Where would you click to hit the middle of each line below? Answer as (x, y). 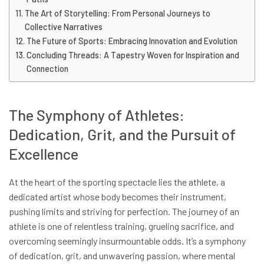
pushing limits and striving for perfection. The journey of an (124, 211)
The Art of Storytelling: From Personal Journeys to (117, 14)
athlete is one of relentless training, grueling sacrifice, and (121, 226)
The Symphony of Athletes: (97, 114)
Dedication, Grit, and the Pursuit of (122, 134)
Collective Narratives (63, 27)
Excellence (44, 153)
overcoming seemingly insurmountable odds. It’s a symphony (127, 240)
